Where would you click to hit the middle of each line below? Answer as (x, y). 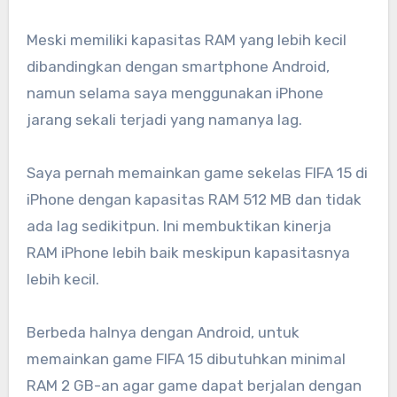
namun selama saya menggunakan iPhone (175, 93)
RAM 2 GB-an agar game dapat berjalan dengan (194, 386)
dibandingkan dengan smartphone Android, (178, 67)
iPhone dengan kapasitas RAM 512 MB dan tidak (194, 200)
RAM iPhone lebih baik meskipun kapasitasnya (188, 253)
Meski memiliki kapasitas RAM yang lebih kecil (186, 40)
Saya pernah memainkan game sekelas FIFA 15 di (197, 173)
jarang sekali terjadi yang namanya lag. (164, 120)
